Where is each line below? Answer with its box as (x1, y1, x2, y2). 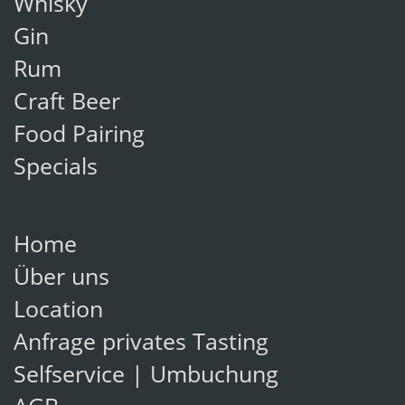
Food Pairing (14, 125, 145, 148)
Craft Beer (14, 92, 120, 116)
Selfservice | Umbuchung (14, 365, 278, 389)
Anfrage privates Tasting (14, 333, 268, 356)
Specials (14, 157, 98, 181)
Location (14, 300, 103, 324)
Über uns (14, 268, 109, 291)
